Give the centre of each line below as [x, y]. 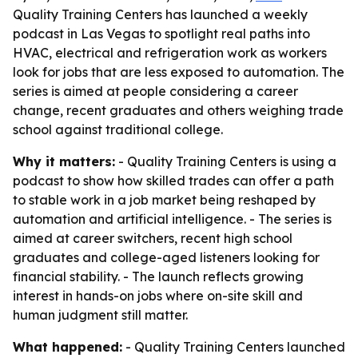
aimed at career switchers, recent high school [153, 238]
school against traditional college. [118, 129]
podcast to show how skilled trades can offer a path [173, 181]
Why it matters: [64, 161]
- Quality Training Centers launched [234, 347]
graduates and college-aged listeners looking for [166, 257]
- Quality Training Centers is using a [226, 161]
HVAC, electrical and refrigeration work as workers [170, 53]
